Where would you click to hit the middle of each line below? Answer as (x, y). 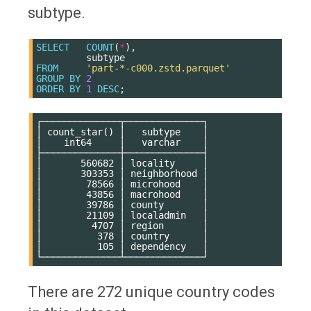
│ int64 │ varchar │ (122, 143)
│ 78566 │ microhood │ (122, 184)
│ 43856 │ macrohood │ (122, 195)
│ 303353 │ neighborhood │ (122, 174)
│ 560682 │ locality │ (122, 163)
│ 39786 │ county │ (122, 205)
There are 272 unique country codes (151, 292)
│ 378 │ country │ (122, 236)
